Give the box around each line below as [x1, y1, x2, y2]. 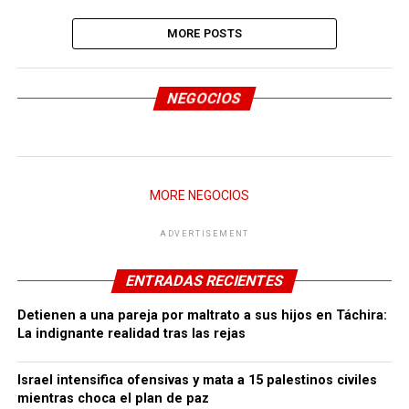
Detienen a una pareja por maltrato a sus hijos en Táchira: [16, 308, 387, 323]
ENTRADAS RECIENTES [123, 272, 286, 289]
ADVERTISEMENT [159, 229, 250, 238]
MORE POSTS [166, 26, 243, 40]
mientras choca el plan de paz [16, 391, 209, 406]
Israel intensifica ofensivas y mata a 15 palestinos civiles [16, 372, 377, 388]
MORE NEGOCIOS [150, 188, 250, 203]
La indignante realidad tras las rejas [16, 326, 246, 341]
